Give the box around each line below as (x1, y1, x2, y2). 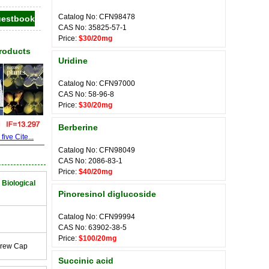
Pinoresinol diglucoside (58, 189, 156, 199)
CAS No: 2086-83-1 (58, 157, 122, 165)
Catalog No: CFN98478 (58, 13, 135, 21)
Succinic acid (58, 256, 113, 265)
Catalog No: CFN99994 (58, 213, 135, 221)
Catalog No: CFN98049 (58, 146, 135, 154)
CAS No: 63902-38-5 (58, 223, 127, 232)
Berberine (58, 122, 98, 132)
